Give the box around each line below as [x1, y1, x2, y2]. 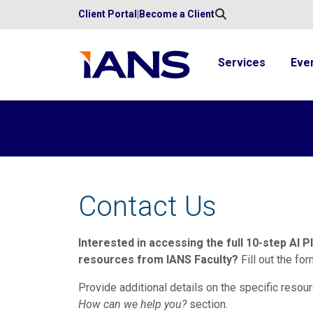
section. [187, 298, 228, 312]
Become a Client [139, 8, 214, 20]
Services [218, 56, 265, 70]
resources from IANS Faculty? [78, 253, 238, 267]
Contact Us [78, 190, 217, 224]
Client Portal [78, 8, 137, 20]
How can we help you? [78, 298, 187, 312]
